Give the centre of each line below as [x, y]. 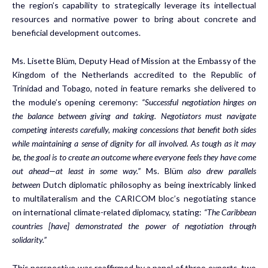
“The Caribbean [230, 212]
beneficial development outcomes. [76, 32]
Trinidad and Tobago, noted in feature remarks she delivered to [134, 88]
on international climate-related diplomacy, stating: [108, 212]
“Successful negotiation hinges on [199, 102]
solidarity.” [29, 239]
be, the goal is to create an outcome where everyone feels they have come [134, 157]
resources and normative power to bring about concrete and [134, 19]
